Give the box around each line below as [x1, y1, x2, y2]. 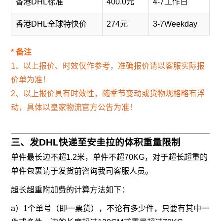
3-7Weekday [153, 20, 198, 29]
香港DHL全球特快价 [15, 20, 87, 29]
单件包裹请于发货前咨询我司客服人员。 [11, 167, 153, 176]
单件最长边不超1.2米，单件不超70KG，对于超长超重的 [11, 153, 208, 162]
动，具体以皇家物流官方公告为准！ [11, 103, 138, 112]
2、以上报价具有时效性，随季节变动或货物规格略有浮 [11, 89, 205, 98]
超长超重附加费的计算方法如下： [11, 185, 130, 194]
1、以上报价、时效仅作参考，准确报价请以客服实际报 [11, 62, 205, 71]
